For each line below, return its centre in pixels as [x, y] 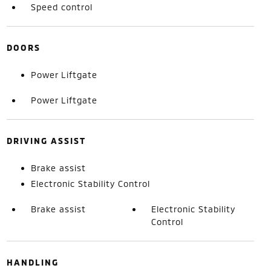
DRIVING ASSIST [46, 140]
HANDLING [32, 262]
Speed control [61, 7]
